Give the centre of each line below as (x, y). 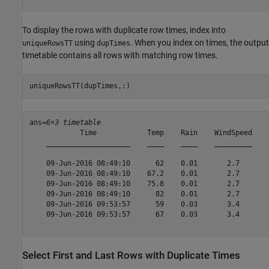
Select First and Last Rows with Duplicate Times (131, 255)
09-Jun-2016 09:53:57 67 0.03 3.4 (141, 215)
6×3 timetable (73, 123)
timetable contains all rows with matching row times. (120, 55)
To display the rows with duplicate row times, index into (124, 30)
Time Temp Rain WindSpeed (141, 133)
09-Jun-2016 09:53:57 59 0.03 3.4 (141, 204)
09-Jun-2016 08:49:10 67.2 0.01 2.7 (141, 174)
